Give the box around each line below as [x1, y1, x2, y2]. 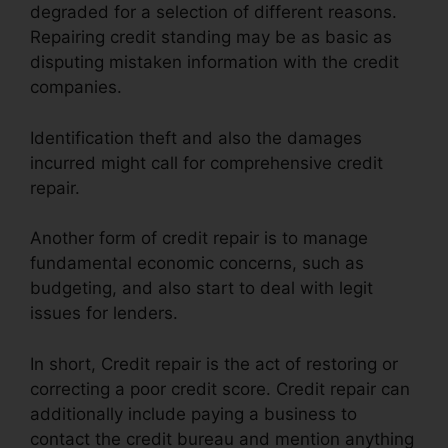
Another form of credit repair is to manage [30, 228, 368, 249]
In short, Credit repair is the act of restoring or [30, 353, 398, 374]
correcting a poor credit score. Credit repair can [30, 378, 410, 399]
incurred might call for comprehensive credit [30, 152, 383, 173]
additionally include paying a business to [30, 403, 357, 424]
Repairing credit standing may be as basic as [30, 27, 392, 48]
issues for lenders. [30, 303, 178, 324]
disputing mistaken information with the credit [30, 52, 399, 73]
